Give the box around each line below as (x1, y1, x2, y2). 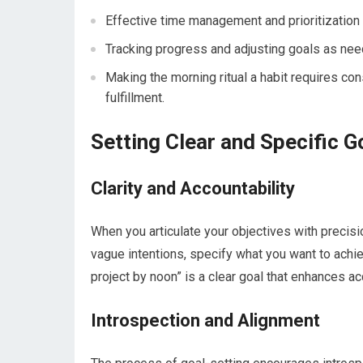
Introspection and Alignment (91, 310, 320, 331)
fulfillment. (105, 90, 164, 106)
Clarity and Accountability (91, 178, 295, 199)
